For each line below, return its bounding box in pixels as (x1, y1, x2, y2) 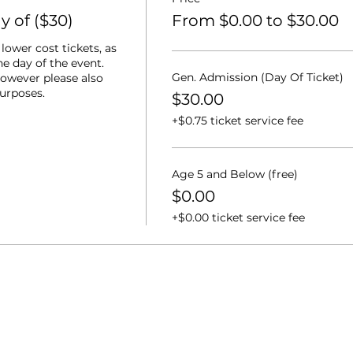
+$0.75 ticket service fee (171, 113, 303, 128)
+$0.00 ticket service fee (171, 210, 305, 225)
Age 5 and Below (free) (171, 166, 298, 181)
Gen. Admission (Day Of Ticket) (171, 69, 344, 84)
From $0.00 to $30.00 (171, 10, 339, 30)
